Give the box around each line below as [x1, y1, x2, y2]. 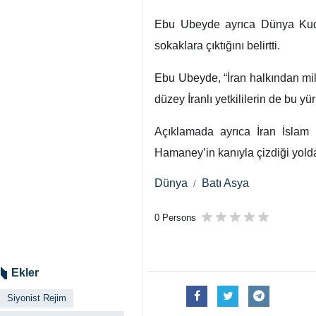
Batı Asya [195, 176, 235, 187]
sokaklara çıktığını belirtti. [154, 39, 280, 51]
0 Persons [154, 209, 196, 219]
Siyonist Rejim [7, 289, 66, 300]
